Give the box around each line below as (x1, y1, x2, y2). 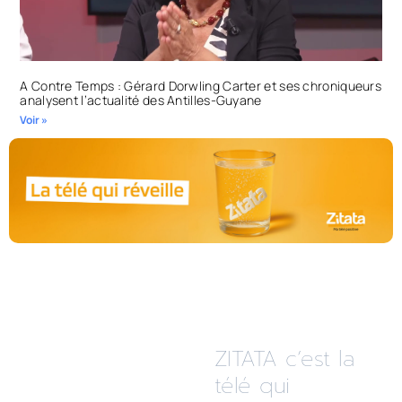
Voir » (20, 112, 48, 128)
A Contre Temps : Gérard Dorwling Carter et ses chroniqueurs (20, 77, 382, 95)
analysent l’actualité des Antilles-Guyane (20, 92, 262, 109)
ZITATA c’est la (214, 343, 354, 375)
